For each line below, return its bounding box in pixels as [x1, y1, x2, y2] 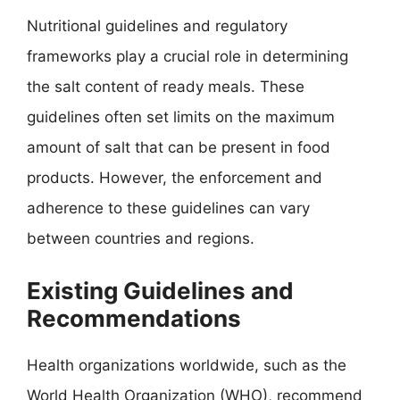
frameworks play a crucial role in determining [27, 47, 348, 65]
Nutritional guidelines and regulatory [27, 17, 287, 35]
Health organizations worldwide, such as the [27, 355, 346, 374]
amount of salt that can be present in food [27, 138, 330, 156]
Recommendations [27, 304, 241, 332]
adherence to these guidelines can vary [27, 199, 310, 217]
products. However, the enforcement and [27, 169, 322, 187]
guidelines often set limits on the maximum [27, 108, 335, 126]
